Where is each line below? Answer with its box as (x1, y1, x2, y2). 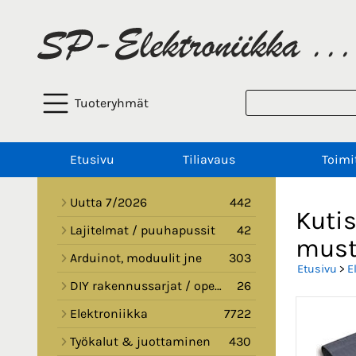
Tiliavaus (182, 152, 235, 168)
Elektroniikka (70, 306, 148, 322)
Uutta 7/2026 (70, 195, 147, 211)
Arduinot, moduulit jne (70, 250, 202, 266)
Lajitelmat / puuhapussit (70, 222, 215, 238)
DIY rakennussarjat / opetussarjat (70, 278, 215, 294)
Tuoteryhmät (75, 95, 149, 111)
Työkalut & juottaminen (70, 334, 211, 350)
